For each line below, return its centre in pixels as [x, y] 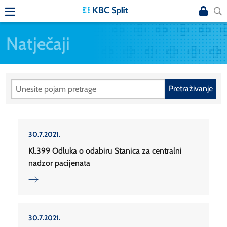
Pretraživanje [191, 89]
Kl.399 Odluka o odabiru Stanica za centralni [105, 151]
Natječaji [38, 43]
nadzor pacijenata [59, 163]
